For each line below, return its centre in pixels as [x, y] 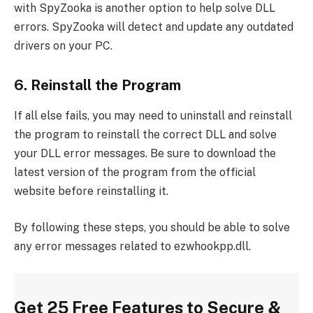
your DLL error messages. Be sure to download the [145, 154]
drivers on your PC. [63, 46]
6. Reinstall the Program [97, 86]
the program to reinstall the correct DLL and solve [145, 135]
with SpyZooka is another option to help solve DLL [145, 8]
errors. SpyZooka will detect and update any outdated [154, 27]
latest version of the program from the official [135, 173]
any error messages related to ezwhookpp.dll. [132, 246]
